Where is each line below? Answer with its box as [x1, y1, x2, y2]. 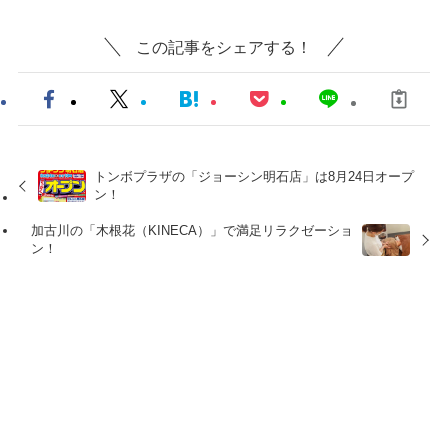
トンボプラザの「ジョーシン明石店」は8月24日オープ [94, 168, 415, 184]
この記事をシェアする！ [136, 37, 312, 56]
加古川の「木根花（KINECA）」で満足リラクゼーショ [31, 222, 354, 238]
